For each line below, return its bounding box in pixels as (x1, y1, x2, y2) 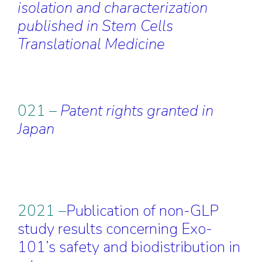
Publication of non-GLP (66, 201, 219, 221)
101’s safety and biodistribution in (18, 237, 240, 257)
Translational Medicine (18, 34, 165, 54)
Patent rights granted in (57, 101, 213, 121)
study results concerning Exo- (18, 219, 212, 239)
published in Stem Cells (18, 16, 173, 36)
